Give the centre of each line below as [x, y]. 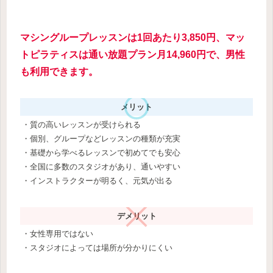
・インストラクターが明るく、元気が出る [97, 181]
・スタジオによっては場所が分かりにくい [97, 248]
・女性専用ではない [58, 234]
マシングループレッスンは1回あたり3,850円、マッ [133, 38]
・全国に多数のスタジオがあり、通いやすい [101, 167]
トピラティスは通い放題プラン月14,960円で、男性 [133, 55]
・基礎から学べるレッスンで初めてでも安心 [101, 153]
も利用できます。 [59, 72]
